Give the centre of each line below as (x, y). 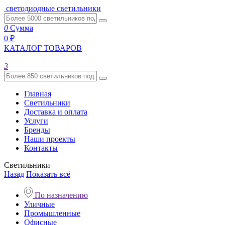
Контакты (41, 148)
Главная (38, 94)
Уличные (39, 204)
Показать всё (48, 174)
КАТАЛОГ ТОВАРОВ (43, 48)
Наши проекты (50, 139)
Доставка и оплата (56, 112)
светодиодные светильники (53, 8)
